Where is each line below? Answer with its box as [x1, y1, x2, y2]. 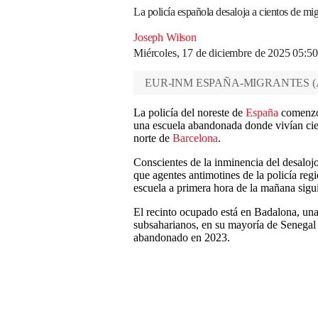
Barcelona [172, 132, 218, 144]
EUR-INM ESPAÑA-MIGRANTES [145, 77, 310, 89]
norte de [133, 132, 172, 144]
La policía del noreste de [133, 106, 246, 119]
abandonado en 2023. [133, 231, 230, 243]
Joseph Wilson [133, 31, 197, 43]
